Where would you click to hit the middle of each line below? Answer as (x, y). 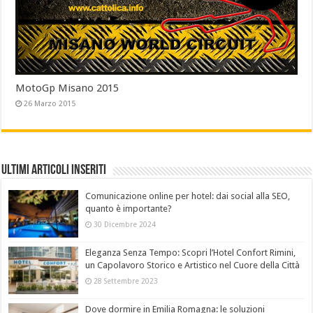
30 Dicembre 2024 (125, 224)
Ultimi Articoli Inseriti (54, 170)
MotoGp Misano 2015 (67, 88)
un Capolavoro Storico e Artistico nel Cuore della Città (193, 265)
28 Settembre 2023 (126, 281)
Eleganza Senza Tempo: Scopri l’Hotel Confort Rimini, (191, 253)
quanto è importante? (129, 208)
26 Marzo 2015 (50, 103)
